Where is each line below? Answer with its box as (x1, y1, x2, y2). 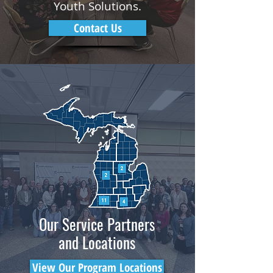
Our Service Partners (38, 213, 155, 235)
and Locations (58, 231, 135, 253)
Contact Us (73, 20, 122, 35)
